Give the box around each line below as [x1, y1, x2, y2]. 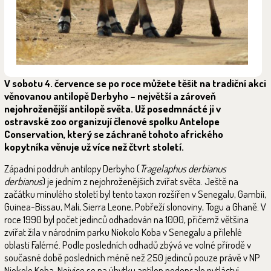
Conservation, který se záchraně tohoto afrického [4, 127, 223, 140]
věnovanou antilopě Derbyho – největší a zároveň [4, 89, 216, 102]
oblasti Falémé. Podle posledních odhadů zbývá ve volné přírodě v [4, 238, 251, 251]
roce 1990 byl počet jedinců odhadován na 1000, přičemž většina [4, 212, 249, 226]
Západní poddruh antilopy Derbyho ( [4, 162, 140, 175]
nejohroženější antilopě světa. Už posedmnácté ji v [4, 102, 221, 115]
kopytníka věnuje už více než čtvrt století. [4, 140, 184, 153]
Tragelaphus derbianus [140, 162, 226, 175]
